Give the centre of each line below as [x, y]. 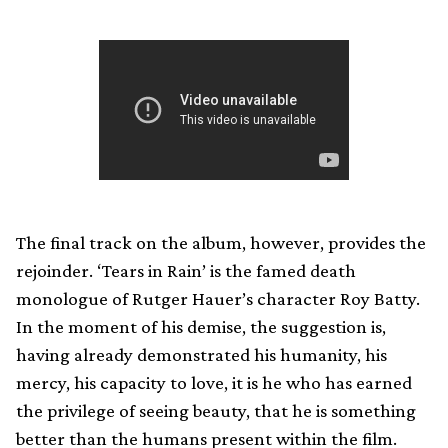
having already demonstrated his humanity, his [201, 354]
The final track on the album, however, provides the [221, 242]
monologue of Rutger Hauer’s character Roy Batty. [218, 298]
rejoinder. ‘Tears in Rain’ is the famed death [186, 270]
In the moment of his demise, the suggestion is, [201, 326]
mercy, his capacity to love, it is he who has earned [214, 382]
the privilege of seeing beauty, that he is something [216, 410]
